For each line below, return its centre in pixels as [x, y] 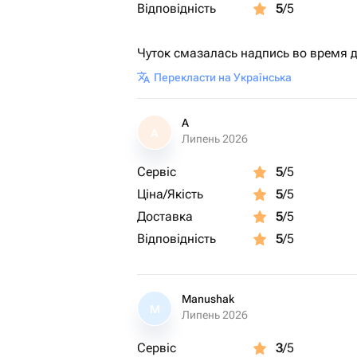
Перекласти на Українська [223, 77]
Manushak [208, 299]
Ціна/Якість [170, 194]
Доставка [165, 216]
